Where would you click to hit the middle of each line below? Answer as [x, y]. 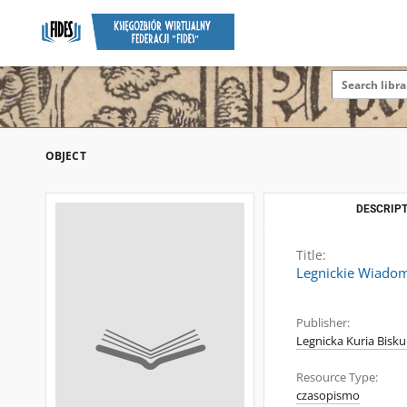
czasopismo [328, 396]
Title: [311, 255]
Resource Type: [337, 377]
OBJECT [66, 156]
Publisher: [323, 323]
